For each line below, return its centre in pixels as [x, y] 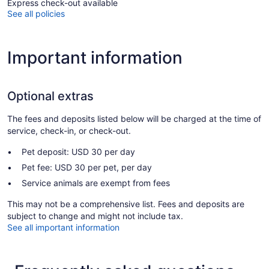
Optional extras [50, 96]
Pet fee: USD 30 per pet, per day [87, 168]
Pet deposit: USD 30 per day [78, 152]
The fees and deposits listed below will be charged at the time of [134, 119]
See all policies [36, 14]
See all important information [63, 228]
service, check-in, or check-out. [69, 131]
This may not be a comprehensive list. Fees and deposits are [126, 204]
